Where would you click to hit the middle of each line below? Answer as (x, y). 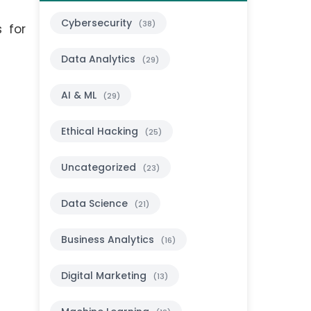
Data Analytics (100, 59)
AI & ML (81, 95)
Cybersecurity (98, 23)
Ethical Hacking (101, 132)
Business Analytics (109, 240)
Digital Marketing (106, 276)
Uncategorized (100, 168)
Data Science (96, 204)
